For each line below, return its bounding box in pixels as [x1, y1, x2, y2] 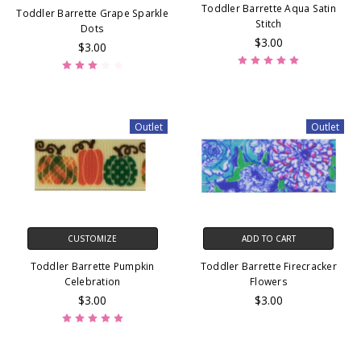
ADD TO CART [241, 232, 296, 244]
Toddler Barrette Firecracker [200, 259, 337, 273]
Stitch [255, 17, 282, 31]
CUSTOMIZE [68, 232, 118, 244]
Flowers [250, 274, 288, 288]
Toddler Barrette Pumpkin [30, 259, 155, 273]
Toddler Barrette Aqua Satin [201, 2, 336, 16]
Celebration [64, 274, 121, 288]
